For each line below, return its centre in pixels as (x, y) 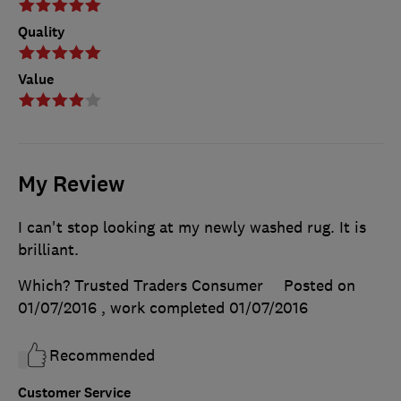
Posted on (320, 286)
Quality (42, 32)
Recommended (102, 356)
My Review (71, 185)
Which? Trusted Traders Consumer (141, 286)
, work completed (165, 308)
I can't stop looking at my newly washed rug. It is (192, 228)
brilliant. (48, 250)
